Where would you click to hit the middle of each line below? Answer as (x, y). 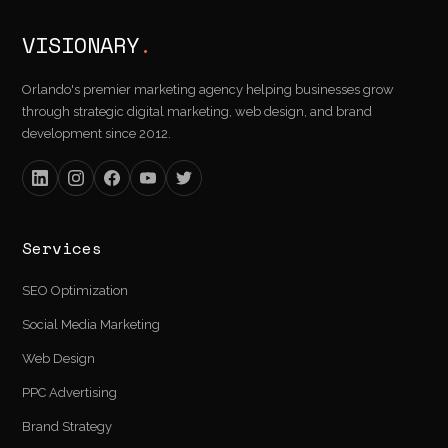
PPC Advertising (70, 392)
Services (62, 247)
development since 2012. (97, 133)
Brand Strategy (67, 426)
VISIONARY (81, 44)
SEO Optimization (75, 290)
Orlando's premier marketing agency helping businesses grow (208, 89)
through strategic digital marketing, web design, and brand (197, 111)
